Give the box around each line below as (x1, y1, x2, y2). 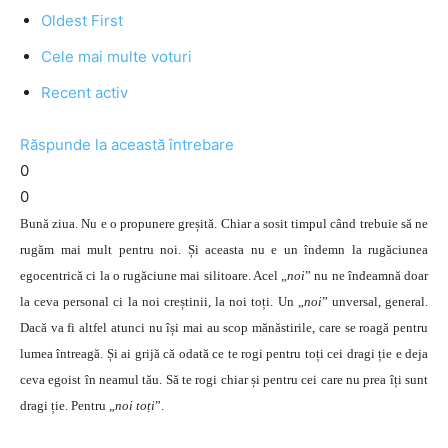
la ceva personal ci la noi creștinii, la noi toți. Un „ (20, 294, 304, 309)
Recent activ (41, 83, 128, 102)
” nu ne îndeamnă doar (305, 268, 428, 283)
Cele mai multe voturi (41, 47, 192, 66)
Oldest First (41, 11, 123, 30)
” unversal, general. (321, 294, 429, 309)
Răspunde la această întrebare (20, 135, 234, 154)
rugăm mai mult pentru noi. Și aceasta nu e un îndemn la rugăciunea (20, 242, 428, 257)
